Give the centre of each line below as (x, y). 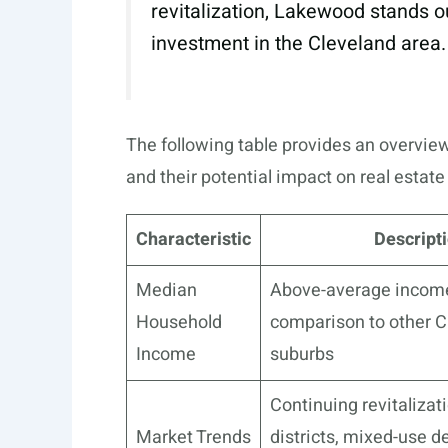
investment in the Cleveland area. (298, 44)
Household (179, 323)
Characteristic (193, 240)
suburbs (302, 355)
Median (166, 291)
